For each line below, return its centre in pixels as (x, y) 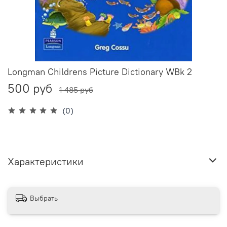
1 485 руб (76, 90)
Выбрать (44, 198)
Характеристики (46, 161)
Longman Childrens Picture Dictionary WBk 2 (100, 72)
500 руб (30, 88)
